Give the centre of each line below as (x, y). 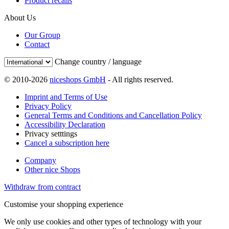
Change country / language (98, 61)
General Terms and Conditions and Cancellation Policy (113, 115)
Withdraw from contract (42, 187)
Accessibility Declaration (65, 124)
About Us (20, 17)
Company (40, 160)
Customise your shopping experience (64, 204)
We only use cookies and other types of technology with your (103, 221)
